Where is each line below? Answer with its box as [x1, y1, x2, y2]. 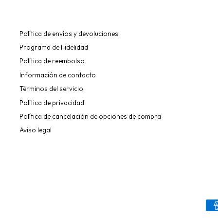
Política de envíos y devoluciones [19, 29, 118, 38]
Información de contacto [19, 70, 96, 79]
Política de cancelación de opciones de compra [19, 111, 161, 121]
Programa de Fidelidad [19, 42, 88, 52]
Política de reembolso [19, 56, 85, 66]
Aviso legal [19, 126, 52, 135]
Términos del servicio [19, 84, 83, 93]
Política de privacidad [19, 98, 84, 107]
